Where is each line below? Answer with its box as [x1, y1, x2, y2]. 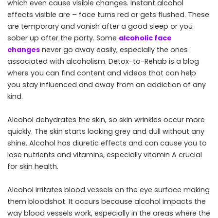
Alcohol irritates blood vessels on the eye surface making [7, 184, 210, 195]
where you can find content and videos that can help [7, 68, 196, 78]
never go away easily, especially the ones [40, 44, 188, 54]
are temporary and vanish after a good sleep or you [7, 21, 193, 31]
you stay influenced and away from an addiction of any [7, 79, 206, 90]
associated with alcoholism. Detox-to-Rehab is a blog [7, 56, 199, 66]
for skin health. [7, 161, 60, 171]
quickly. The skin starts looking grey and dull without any [7, 126, 204, 136]
